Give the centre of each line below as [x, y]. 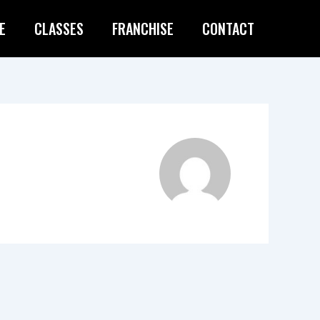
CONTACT [228, 29]
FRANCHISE [143, 29]
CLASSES [59, 29]
